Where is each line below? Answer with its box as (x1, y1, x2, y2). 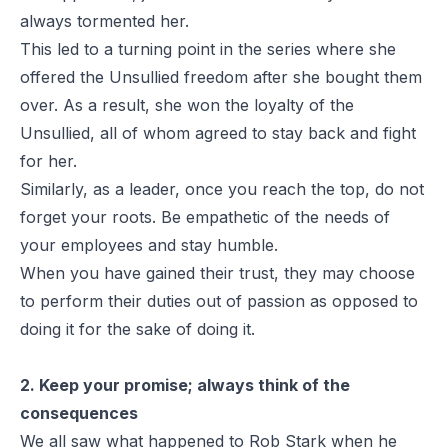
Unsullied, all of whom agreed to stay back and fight (20, 122, 416, 143)
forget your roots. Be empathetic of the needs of (20, 206, 390, 227)
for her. (20, 150, 77, 171)
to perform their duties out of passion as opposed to (20, 290, 418, 311)
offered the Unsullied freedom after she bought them (20, 66, 422, 87)
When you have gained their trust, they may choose (20, 262, 415, 283)
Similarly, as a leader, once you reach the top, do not (20, 178, 424, 199)
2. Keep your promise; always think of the (20, 374, 350, 395)
